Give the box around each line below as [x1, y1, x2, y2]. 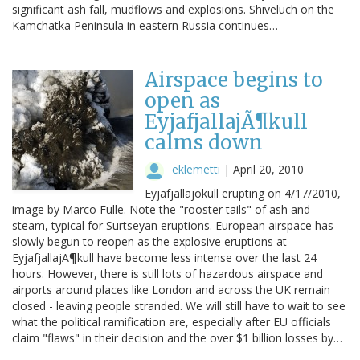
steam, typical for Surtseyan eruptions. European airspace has [12, 217, 333, 233]
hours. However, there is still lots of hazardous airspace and [12, 265, 323, 281]
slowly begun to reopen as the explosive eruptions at [12, 233, 287, 249]
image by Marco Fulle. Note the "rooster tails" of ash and [12, 201, 310, 217]
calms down [145, 129, 263, 155]
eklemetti [172, 161, 220, 177]
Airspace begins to [145, 67, 323, 92]
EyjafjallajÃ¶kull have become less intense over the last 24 [12, 249, 317, 265]
